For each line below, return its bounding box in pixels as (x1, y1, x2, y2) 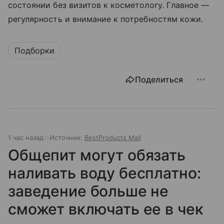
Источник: (49, 133, 84, 142)
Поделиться (135, 74, 183, 85)
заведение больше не (8, 182, 169, 200)
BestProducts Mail (84, 133, 141, 142)
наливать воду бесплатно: (8, 164, 201, 182)
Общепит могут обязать (8, 146, 185, 164)
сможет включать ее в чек (8, 200, 203, 218)
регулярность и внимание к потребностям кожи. (8, 14, 203, 24)
